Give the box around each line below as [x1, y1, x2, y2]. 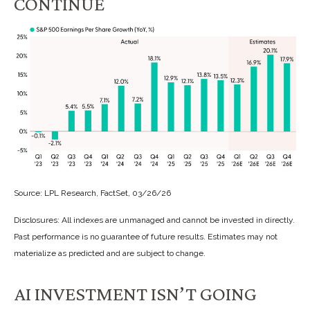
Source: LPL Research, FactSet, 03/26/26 [14, 188, 173, 198]
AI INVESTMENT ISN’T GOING [14, 282, 257, 304]
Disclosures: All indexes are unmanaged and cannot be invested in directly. [14, 215, 295, 225]
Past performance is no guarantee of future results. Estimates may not [14, 231, 277, 241]
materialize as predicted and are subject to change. [14, 248, 206, 258]
